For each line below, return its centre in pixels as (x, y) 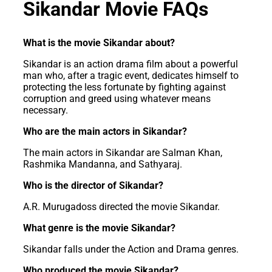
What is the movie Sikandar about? (99, 42)
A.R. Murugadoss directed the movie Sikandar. (121, 206)
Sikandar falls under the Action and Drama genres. (131, 249)
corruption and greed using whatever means (117, 98)
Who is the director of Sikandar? (93, 185)
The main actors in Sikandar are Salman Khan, (123, 152)
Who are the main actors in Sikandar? (105, 131)
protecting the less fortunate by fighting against (124, 87)
